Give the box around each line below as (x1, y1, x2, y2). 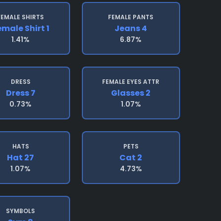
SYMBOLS (6, 207, 36, 215)
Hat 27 (7, 152, 35, 163)
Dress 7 (5, 87, 36, 99)
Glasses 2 (111, 87, 151, 99)
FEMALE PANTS (108, 13, 154, 21)
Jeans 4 (114, 23, 147, 34)
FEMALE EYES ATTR (102, 77, 160, 86)
